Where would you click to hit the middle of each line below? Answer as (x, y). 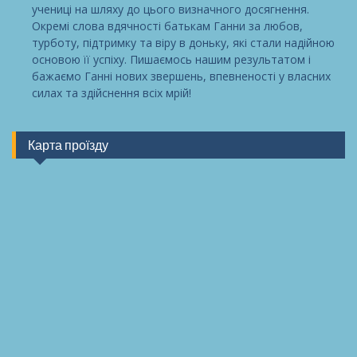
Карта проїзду (68, 145)
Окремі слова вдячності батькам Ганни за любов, (167, 26)
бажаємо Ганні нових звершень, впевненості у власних (181, 76)
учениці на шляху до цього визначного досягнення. (171, 10)
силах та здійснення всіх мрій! (112, 93)
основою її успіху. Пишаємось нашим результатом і (171, 60)
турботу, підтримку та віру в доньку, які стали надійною (183, 43)
